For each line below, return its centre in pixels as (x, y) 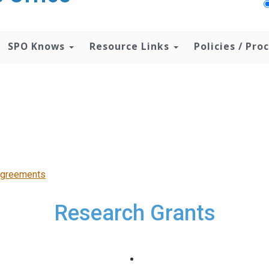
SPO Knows (38, 46)
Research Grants (134, 213)
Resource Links (131, 46)
